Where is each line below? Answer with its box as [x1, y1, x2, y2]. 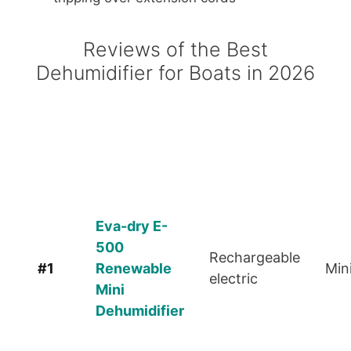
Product [114, 142, 166, 158]
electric [209, 270, 258, 288]
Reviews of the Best [83, 38, 268, 62]
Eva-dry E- [96, 218, 168, 235]
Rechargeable [209, 249, 300, 266]
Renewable [96, 260, 172, 277]
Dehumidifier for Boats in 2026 [36, 61, 315, 85]
